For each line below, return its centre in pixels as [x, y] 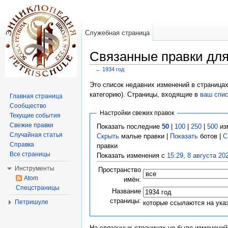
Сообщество [28, 106]
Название [126, 191]
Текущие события [35, 116]
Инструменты [35, 168]
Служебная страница [118, 33]
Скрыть [108, 136]
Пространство [119, 169]
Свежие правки [32, 125]
